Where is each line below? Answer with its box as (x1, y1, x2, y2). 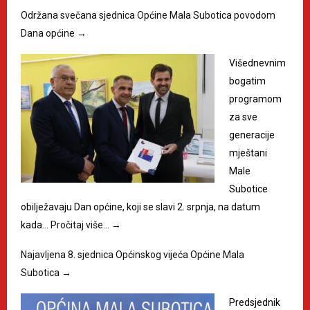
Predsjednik (229, 297, 280, 309)
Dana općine (21, 28, 77, 39)
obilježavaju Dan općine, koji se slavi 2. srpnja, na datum (21, 201, 260, 213)
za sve (229, 111, 257, 123)
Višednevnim (229, 57, 286, 69)
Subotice (229, 183, 268, 195)
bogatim (229, 75, 266, 87)
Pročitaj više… (51, 219, 111, 231)
